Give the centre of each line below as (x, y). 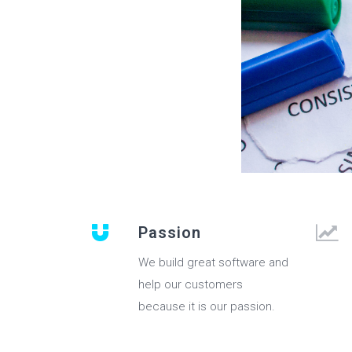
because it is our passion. (207, 307)
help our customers (191, 285)
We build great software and (213, 263)
